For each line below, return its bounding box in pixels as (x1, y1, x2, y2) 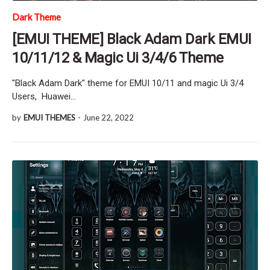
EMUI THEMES (24, 112, 75, 122)
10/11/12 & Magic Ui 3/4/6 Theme (12, 49, 224, 66)
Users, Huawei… (12, 90, 76, 102)
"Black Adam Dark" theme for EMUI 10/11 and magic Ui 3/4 (12, 77, 243, 89)
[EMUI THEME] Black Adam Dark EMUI (12, 30, 251, 48)
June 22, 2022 (83, 112, 134, 122)
